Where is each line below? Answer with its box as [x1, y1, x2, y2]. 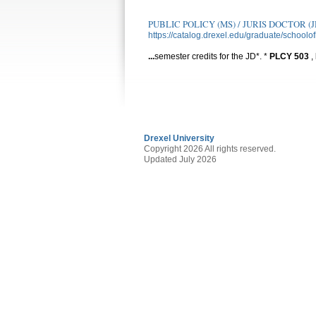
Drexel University [144, 133, 214, 143]
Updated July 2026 [144, 154, 217, 164]
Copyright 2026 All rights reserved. [144, 144, 276, 154]
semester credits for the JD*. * [154, 51, 269, 61]
